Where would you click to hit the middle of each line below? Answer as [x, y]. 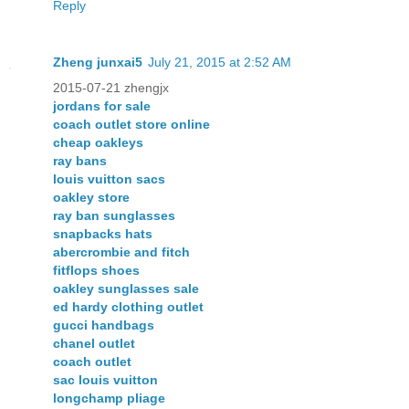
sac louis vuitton [105, 380]
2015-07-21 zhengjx [111, 88]
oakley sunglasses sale [126, 289]
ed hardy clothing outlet [128, 307]
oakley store [91, 198]
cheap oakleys [98, 143]
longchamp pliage [109, 399]
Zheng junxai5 [98, 63]
